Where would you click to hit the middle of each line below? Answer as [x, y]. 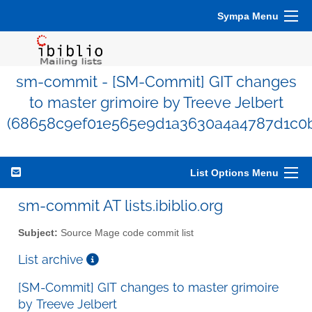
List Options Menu [234, 173]
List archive [52, 259]
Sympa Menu [248, 16]
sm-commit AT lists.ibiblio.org [120, 205]
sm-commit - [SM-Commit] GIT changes [156, 82]
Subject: [38, 233]
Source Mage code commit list [126, 233]
